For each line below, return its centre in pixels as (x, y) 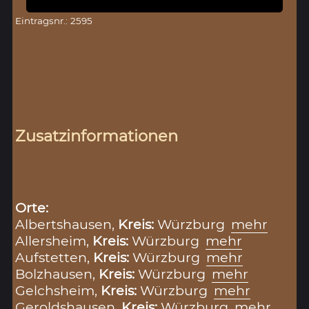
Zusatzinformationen (97, 136)
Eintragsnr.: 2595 (54, 20)
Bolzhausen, (57, 273)
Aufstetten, (54, 257)
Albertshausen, (67, 224)
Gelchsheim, (58, 290)
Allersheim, (54, 240)
